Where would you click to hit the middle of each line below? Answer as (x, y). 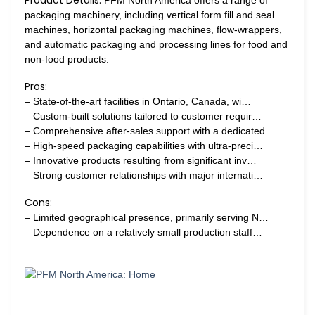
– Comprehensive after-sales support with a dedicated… (150, 131)
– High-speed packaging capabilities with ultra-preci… (144, 146)
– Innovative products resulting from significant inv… (141, 160)
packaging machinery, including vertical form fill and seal (149, 14)
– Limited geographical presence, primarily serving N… (147, 218)
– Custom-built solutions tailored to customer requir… (143, 116)
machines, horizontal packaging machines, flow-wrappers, (153, 29)
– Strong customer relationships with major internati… (144, 175)
